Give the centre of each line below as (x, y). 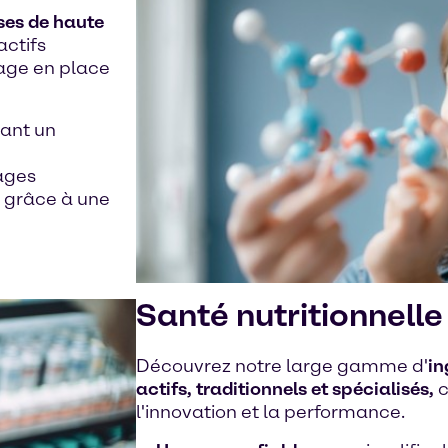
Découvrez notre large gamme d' (282, 366)
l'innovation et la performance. (270, 412)
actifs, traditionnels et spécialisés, (285, 389)
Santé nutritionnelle (289, 315)
